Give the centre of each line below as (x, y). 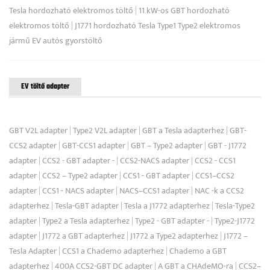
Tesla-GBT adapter (87, 206)
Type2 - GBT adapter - (172, 221)
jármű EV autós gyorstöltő (56, 40)
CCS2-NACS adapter (155, 160)
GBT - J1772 (227, 145)
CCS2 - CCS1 (215, 160)
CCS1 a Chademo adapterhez (113, 251)
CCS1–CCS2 (215, 175)
